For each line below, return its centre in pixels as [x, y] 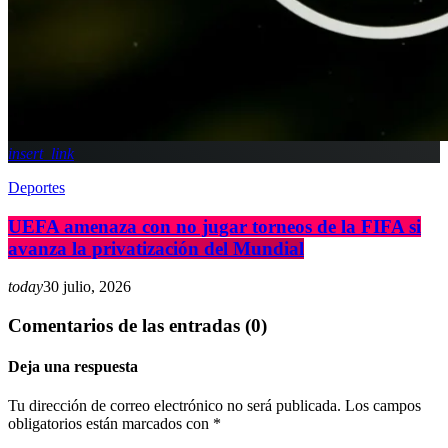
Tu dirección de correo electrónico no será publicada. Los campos [214, 406]
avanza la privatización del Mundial [156, 248]
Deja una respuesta [73, 367]
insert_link [41, 153]
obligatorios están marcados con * [114, 424]
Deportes [36, 187]
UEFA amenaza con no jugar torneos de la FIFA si [214, 226]
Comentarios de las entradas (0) [137, 325]
